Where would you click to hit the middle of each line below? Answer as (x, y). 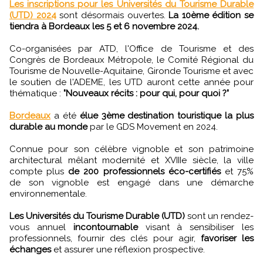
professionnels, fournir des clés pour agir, (105, 239)
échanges (30, 250)
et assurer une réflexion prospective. (128, 250)
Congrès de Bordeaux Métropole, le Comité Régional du (131, 60)
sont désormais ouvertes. (112, 16)
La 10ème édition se (211, 16)
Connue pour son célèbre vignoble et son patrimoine (131, 149)
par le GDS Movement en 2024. (153, 127)
